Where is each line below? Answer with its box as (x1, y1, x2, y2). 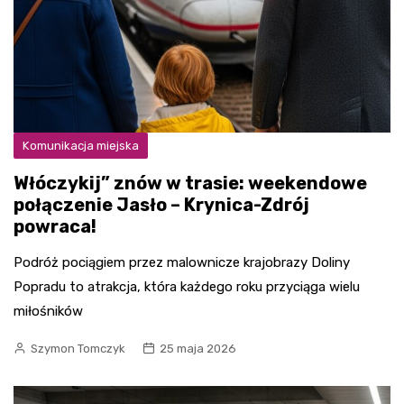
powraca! (14, 215, 96, 237)
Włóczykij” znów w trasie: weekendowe (14, 171, 367, 194)
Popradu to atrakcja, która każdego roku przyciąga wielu (14, 278, 360, 295)
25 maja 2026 (160, 341, 236, 355)
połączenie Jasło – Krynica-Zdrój (14, 193, 309, 216)
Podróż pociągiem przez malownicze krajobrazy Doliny (14, 253, 350, 271)
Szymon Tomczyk (31, 341, 125, 355)
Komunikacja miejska (23, 138, 139, 152)
